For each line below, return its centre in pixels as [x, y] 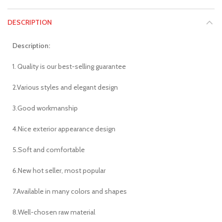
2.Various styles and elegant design [65, 87]
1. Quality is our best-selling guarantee [69, 67]
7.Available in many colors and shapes [70, 192]
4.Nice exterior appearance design [64, 129]
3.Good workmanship [45, 108]
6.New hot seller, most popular [59, 171]
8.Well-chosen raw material [54, 212]
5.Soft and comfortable [49, 150]
